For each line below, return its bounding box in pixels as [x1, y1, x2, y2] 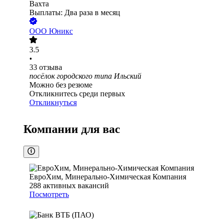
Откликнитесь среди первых [29, 89, 125, 98]
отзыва [39, 63, 62, 72]
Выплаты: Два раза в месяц [29, 8, 120, 17]
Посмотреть [29, 190, 69, 199]
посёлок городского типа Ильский [29, 72, 141, 81]
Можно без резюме [29, 81, 92, 89]
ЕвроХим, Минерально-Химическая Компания [29, 173, 186, 181]
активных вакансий [43, 181, 109, 190]
